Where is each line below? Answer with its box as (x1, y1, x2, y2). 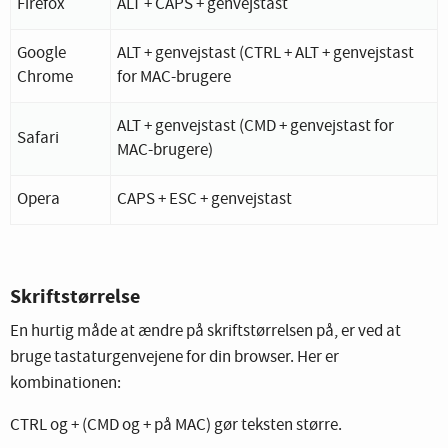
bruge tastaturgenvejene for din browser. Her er (10, 345, 339, 369)
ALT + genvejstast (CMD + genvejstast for (117, 114, 394, 138)
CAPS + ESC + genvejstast (117, 187, 292, 211)
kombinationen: (10, 371, 121, 395)
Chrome (17, 65, 73, 89)
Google (17, 41, 66, 65)
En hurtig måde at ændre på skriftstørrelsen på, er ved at (10, 319, 401, 343)
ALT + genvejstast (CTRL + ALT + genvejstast (117, 41, 414, 65)
